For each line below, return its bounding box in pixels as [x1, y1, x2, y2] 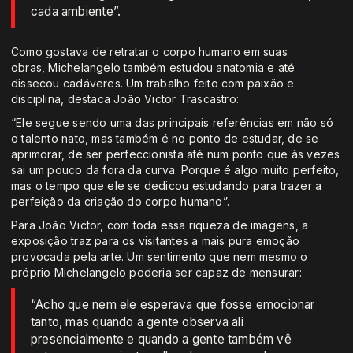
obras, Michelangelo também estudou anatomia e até [11, 61, 295, 75]
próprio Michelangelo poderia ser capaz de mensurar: [11, 266, 302, 280]
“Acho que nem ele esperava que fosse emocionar [31, 297, 315, 313]
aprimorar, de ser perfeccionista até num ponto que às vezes [11, 147, 340, 162]
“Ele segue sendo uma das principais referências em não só [11, 116, 333, 130]
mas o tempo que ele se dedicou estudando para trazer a [11, 179, 322, 193]
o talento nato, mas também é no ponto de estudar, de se [11, 132, 319, 146]
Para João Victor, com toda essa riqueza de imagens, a [11, 218, 309, 232]
